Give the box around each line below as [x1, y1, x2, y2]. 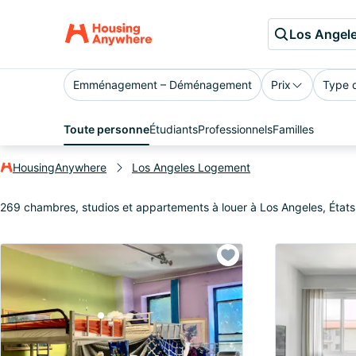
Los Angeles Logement [132, 161, 250, 174]
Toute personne [64, 122, 149, 136]
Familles [273, 122, 314, 136]
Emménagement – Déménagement [73, 78, 252, 91]
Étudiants [149, 122, 198, 136]
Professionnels [198, 122, 273, 136]
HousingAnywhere [13, 161, 106, 174]
